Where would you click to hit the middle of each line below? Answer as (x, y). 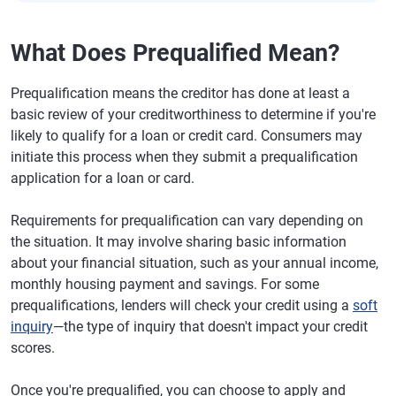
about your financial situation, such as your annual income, (194, 263)
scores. (33, 347)
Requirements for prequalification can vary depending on (187, 220)
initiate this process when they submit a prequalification (184, 156)
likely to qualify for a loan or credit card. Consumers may (187, 135)
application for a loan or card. (103, 178)
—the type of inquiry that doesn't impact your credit (210, 326)
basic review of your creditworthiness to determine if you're (193, 114)
